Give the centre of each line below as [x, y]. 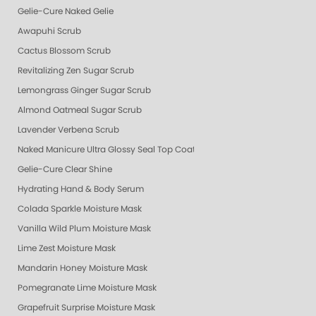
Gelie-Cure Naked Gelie [66, 11]
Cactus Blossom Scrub [64, 50]
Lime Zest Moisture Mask [67, 248]
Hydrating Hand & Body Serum [81, 189]
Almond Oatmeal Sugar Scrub [80, 110]
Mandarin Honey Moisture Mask [83, 268]
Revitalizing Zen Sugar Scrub [76, 70]
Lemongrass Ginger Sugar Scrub [84, 90]
